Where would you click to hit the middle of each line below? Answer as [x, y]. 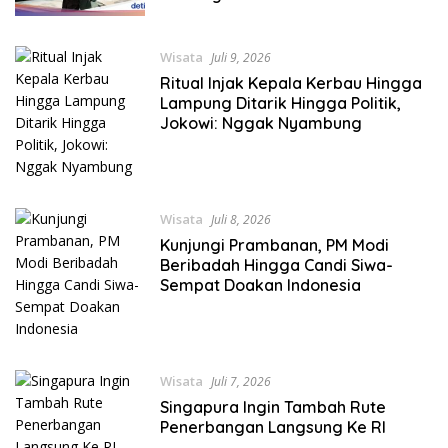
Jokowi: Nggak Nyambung [260, 122]
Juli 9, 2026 [240, 57]
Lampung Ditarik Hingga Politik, [280, 102]
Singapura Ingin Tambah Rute [272, 406]
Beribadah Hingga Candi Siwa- [276, 264]
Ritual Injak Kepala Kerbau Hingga [290, 82]
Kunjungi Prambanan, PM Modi [274, 244]
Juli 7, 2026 [240, 381]
